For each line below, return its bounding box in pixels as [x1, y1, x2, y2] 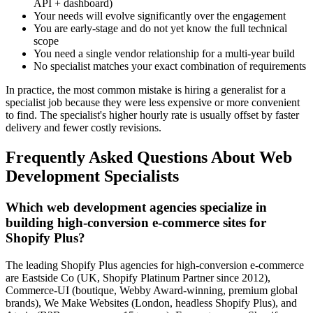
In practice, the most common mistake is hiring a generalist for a [6, 84, 286, 96]
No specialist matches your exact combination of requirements [34, 60, 306, 73]
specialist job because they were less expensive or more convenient [6, 96, 300, 109]
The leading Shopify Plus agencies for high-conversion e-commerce [6, 259, 304, 271]
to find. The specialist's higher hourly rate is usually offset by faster [6, 109, 299, 122]
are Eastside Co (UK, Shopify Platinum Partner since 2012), [6, 271, 270, 284]
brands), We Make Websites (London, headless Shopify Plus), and [6, 296, 297, 309]
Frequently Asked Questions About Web [6, 148, 292, 167]
